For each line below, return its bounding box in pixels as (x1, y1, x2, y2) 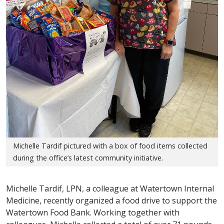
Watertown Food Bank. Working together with (6, 207, 179, 218)
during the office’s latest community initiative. (13, 152, 163, 162)
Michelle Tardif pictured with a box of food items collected (13, 140, 208, 150)
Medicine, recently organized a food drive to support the (6, 195, 217, 206)
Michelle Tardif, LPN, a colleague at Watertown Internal (6, 183, 214, 194)
